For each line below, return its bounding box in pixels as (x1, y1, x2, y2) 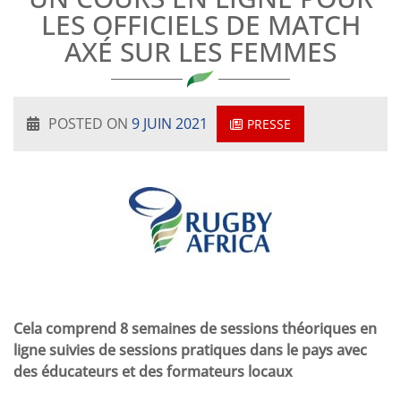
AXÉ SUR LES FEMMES (64, 33, 337, 70)
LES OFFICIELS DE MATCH (40, 6, 361, 43)
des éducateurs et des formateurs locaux (13, 362, 293, 381)
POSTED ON (48, 114, 132, 133)
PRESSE (247, 115, 291, 132)
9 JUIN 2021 (132, 114, 208, 133)
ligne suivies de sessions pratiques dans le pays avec (13, 340, 367, 360)
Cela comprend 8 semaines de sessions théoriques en (13, 319, 377, 338)
